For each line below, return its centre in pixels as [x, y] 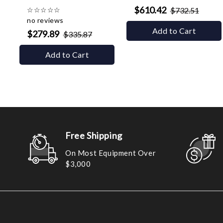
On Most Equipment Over [111, 153]
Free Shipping [94, 135]
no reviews [45, 20]
